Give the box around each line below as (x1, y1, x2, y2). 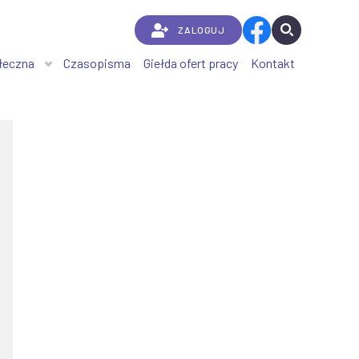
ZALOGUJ (178, 24, 225, 35)
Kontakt (251, 55, 295, 71)
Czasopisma (63, 55, 131, 71)
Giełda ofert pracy (143, 55, 238, 71)
